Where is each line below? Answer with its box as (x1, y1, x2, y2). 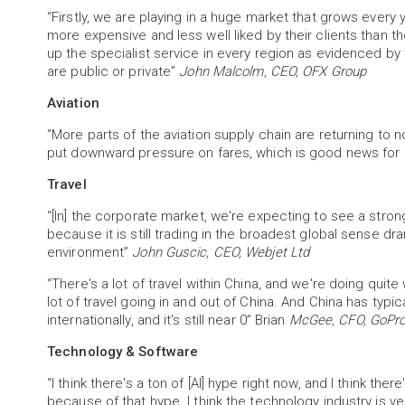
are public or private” (47, 63, 180, 80)
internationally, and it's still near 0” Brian (47, 312, 289, 328)
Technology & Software (47, 344, 199, 360)
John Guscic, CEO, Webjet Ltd (132, 244, 310, 260)
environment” (47, 244, 133, 260)
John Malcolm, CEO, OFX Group (179, 63, 367, 80)
